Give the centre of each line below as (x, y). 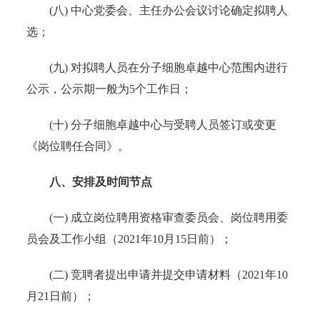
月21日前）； (61, 296)
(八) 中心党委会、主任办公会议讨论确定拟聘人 (157, 10)
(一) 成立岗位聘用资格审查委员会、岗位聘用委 (157, 217)
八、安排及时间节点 (101, 181)
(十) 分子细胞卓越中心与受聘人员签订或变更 (152, 124)
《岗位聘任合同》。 (78, 146)
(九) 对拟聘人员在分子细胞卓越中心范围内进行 (157, 67)
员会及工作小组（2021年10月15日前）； (130, 239)
